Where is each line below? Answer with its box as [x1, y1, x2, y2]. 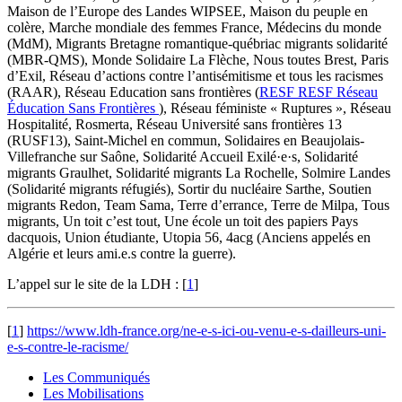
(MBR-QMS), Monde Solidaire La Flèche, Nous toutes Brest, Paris [7, 51, 389, 67]
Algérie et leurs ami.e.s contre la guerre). [7, 245, 236, 261]
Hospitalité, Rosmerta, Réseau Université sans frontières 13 [7, 116, 342, 132]
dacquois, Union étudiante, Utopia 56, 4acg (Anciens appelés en [7, 229, 371, 245]
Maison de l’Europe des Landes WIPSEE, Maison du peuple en [7, 3, 368, 19]
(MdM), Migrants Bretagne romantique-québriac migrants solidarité [7, 35, 388, 51]
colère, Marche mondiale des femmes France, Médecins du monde [7, 19, 381, 35]
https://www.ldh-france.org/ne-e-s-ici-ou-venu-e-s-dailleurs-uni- [27, 322, 386, 338]
